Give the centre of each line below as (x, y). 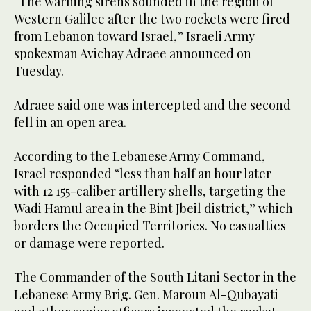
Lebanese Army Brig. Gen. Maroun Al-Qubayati (146, 294)
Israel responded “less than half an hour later (143, 173)
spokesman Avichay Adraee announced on (133, 53)
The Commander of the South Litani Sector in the (155, 277)
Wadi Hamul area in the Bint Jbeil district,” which (153, 208)
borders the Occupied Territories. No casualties (150, 225)
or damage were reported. (89, 243)
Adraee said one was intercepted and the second (152, 104)
